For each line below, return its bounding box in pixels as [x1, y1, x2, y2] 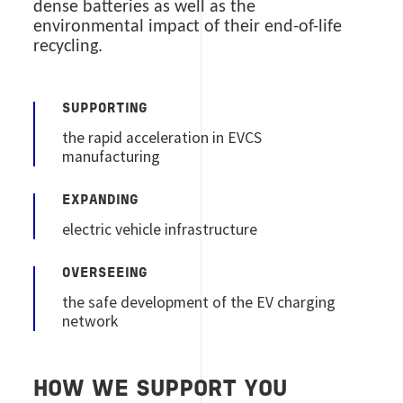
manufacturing [62, 146, 161, 166]
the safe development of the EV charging [62, 291, 336, 312]
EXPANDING [62, 194, 139, 207]
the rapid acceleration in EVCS [62, 127, 263, 148]
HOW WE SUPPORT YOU [33, 379, 288, 400]
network [62, 310, 119, 331]
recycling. [33, 37, 103, 56]
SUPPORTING [62, 103, 148, 115]
